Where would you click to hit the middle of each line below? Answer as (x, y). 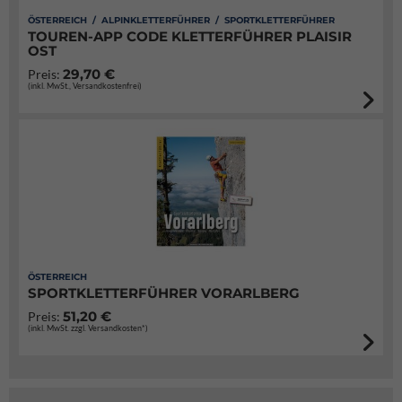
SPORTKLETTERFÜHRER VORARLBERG (164, 293)
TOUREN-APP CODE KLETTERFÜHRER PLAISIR (190, 36)
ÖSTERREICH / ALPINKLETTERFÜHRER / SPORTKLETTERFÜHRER (181, 20)
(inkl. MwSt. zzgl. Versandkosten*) (88, 328)
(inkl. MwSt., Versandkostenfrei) (85, 86)
